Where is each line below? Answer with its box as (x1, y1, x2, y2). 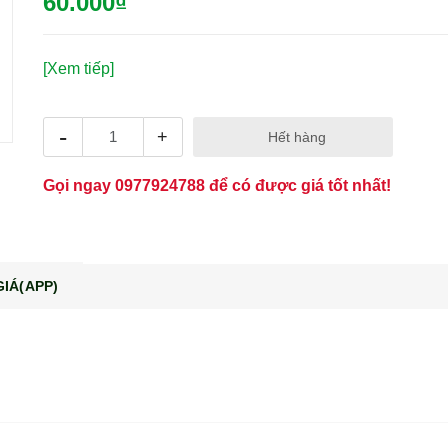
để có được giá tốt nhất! (204, 176, 391, 194)
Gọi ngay (42, 176, 115, 194)
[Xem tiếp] (42, 59, 114, 77)
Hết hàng (267, 128, 326, 145)
